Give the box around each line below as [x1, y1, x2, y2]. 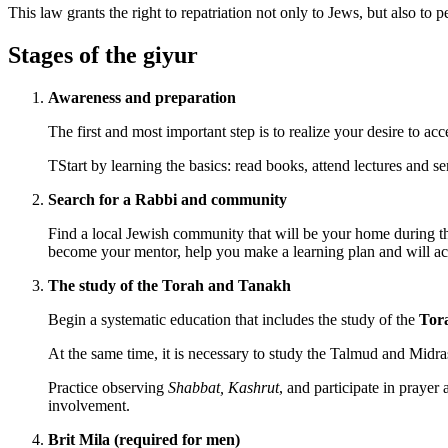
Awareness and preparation [48, 88, 236, 106]
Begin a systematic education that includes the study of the [48, 310, 419, 328]
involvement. [48, 396, 130, 414]
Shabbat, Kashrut [168, 378, 279, 396]
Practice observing [48, 378, 168, 396]
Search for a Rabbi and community [48, 190, 287, 208]
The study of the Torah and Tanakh [48, 276, 291, 294]
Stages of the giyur [8, 41, 198, 68]
